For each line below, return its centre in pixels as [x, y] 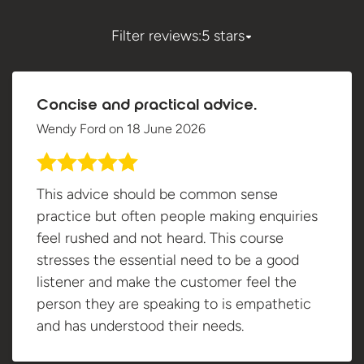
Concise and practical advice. [147, 107]
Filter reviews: [156, 36]
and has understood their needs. [140, 325]
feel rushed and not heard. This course [160, 238]
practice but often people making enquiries [177, 216]
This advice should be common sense [157, 194]
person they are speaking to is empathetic [174, 303]
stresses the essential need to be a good [168, 260]
